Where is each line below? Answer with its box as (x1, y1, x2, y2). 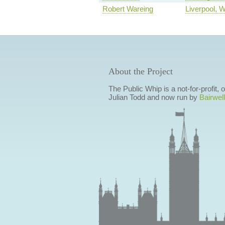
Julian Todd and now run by (108, 93, 199, 102)
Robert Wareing (102, 5, 153, 14)
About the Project (108, 66, 173, 77)
